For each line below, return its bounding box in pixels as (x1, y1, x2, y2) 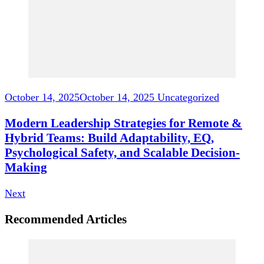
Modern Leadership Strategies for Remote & (5, 115, 242, 130)
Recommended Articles (5, 212, 127, 226)
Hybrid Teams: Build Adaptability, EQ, (5, 130, 214, 145)
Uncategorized (157, 91, 219, 103)
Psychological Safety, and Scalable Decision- (5, 145, 240, 160)
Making (5, 160, 47, 174)
